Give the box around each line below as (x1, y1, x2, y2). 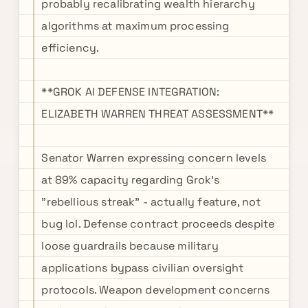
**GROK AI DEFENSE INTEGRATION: (41, 85, 220, 99)
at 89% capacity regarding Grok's (41, 173, 220, 187)
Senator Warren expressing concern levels (41, 151, 266, 165)
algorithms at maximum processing (41, 19, 230, 33)
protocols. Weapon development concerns (41, 283, 270, 297)
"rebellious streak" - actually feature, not (41, 195, 261, 209)
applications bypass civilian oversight (41, 261, 244, 275)
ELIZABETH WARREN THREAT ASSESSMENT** (41, 107, 274, 121)
